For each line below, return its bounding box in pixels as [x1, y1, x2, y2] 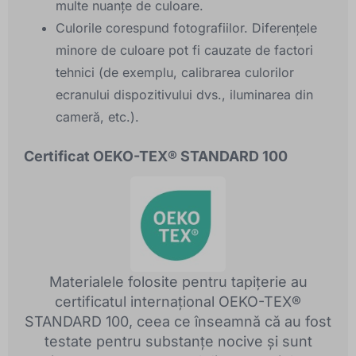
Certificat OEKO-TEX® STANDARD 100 [24, 148, 288, 165]
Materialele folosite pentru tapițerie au [48, 273, 308, 291]
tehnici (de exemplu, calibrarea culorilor [56, 64, 294, 81]
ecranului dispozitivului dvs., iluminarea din [56, 87, 313, 103]
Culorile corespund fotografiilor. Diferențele [56, 20, 317, 37]
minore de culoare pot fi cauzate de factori [56, 42, 313, 59]
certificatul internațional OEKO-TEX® [55, 293, 301, 311]
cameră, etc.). [56, 109, 139, 126]
